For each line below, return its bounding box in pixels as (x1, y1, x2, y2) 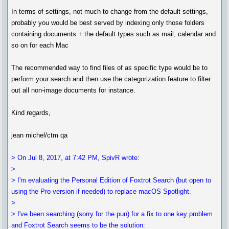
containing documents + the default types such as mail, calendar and (11, 30, 216, 38)
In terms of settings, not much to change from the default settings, (11, 8, 209, 15)
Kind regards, (11, 109, 51, 117)
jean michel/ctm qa (11, 131, 68, 139)
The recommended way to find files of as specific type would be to (11, 64, 208, 72)
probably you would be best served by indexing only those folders (11, 19, 205, 27)
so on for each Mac (11, 41, 69, 49)
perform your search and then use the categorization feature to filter (11, 75, 211, 83)
